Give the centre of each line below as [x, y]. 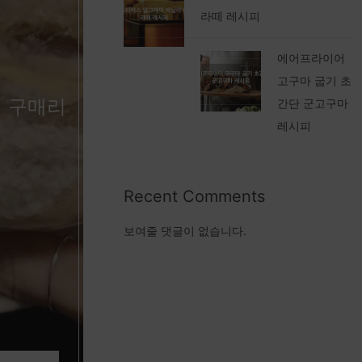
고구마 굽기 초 [315, 80]
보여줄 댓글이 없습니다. [185, 230]
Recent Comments [195, 196]
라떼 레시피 [231, 15]
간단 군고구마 [313, 103]
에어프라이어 [311, 57]
